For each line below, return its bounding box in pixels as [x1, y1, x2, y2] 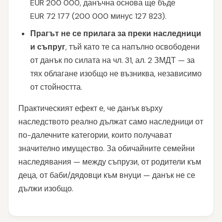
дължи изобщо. [18, 183, 73, 194]
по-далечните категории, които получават [18, 130, 172, 140]
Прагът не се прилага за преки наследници [30, 28, 201, 39]
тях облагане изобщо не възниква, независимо [30, 68, 202, 79]
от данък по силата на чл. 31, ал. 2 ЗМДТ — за [30, 55, 195, 65]
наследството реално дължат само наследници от [18, 116, 203, 127]
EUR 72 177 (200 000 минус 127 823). [30, 11, 166, 21]
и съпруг [30, 42, 65, 52]
